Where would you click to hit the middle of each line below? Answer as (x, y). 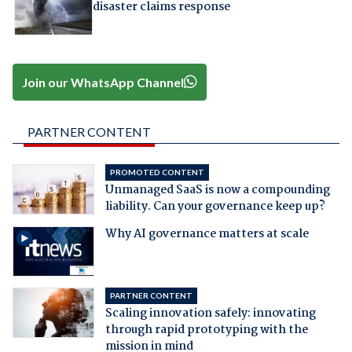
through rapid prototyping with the (206, 330)
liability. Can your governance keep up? (215, 206)
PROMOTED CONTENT (157, 172)
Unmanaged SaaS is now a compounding (217, 190)
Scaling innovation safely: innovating (210, 313)
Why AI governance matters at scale (207, 234)
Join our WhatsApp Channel (103, 82)
